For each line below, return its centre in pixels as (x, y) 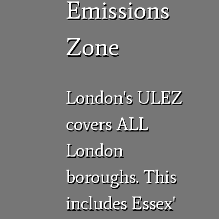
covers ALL (107, 124)
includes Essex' (120, 203)
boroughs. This (121, 177)
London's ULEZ (124, 98)
